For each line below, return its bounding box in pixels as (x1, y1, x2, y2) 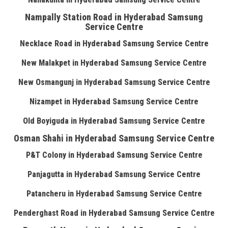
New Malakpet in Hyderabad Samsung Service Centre (21, 58, 207, 68)
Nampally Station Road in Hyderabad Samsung (25, 12, 203, 22)
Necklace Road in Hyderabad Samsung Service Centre (19, 39, 209, 48)
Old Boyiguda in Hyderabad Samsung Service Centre (23, 116, 205, 126)
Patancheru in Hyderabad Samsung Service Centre (26, 189, 202, 198)
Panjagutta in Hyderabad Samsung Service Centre (27, 169, 201, 179)
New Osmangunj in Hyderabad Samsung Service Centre (18, 77, 210, 87)
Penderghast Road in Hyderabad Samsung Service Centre (13, 208, 215, 218)
